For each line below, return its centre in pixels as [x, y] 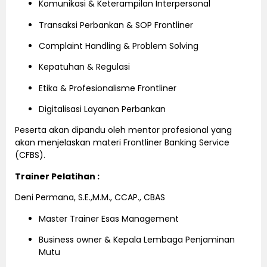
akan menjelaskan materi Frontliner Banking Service [122, 143]
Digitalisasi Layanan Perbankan [102, 109]
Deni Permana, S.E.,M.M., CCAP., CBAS [90, 198]
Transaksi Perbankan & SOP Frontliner [116, 25]
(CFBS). [30, 155]
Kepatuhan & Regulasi [84, 67]
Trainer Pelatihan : [57, 176]
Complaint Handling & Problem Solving [119, 46]
